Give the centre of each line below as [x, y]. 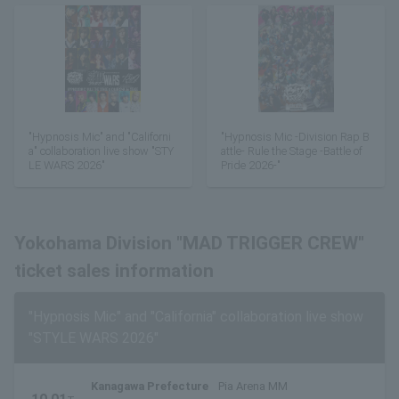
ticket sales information [114, 271]
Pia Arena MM [253, 387]
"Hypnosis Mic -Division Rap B [296, 136]
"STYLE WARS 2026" [94, 338]
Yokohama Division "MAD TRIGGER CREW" [189, 244]
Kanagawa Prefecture [150, 387]
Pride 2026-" [251, 165]
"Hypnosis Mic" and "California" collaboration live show [196, 317]
